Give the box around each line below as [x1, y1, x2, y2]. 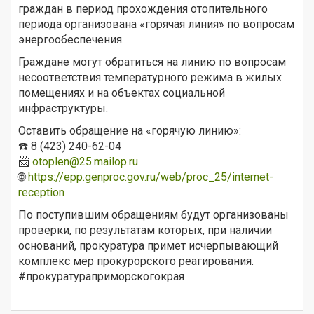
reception [18, 185, 64, 199]
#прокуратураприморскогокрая [18, 269, 184, 283]
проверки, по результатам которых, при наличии [18, 223, 272, 237]
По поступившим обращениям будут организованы [18, 207, 289, 221]
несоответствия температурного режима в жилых [18, 70, 282, 84]
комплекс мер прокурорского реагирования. [18, 254, 254, 268]
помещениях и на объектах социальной [18, 86, 225, 100]
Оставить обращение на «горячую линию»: [18, 123, 241, 137]
